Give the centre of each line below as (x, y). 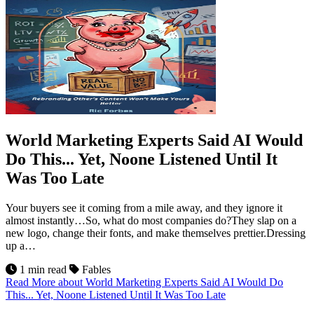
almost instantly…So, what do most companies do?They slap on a (151, 220)
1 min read (43, 269)
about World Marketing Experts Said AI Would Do (171, 282)
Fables (95, 269)
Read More (32, 282)
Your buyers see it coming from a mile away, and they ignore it (144, 207)
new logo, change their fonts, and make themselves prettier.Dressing (156, 233)
